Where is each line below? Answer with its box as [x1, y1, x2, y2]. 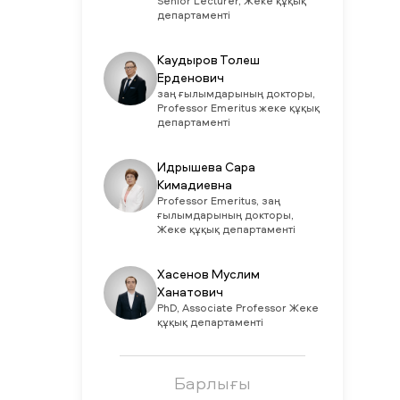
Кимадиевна [156, 179, 232, 192]
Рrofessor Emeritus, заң [156, 196, 280, 207]
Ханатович [156, 287, 223, 299]
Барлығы [173, 371, 251, 395]
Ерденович [156, 72, 224, 85]
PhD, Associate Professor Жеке [156, 304, 319, 314]
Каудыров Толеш [156, 54, 260, 67]
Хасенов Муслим [156, 269, 260, 281]
